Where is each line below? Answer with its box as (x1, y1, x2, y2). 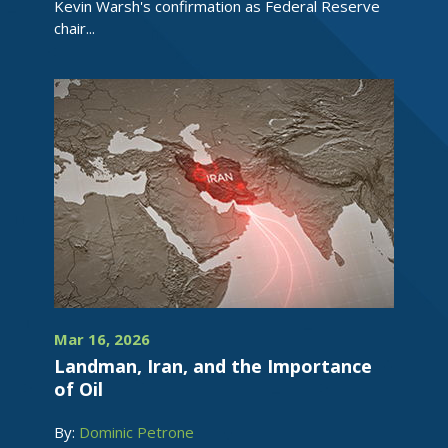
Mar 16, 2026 (54, 329, 150, 349)
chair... (54, 18, 95, 38)
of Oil (54, 377, 103, 401)
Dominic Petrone (79, 422, 194, 442)
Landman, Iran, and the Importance (54, 354, 372, 378)
